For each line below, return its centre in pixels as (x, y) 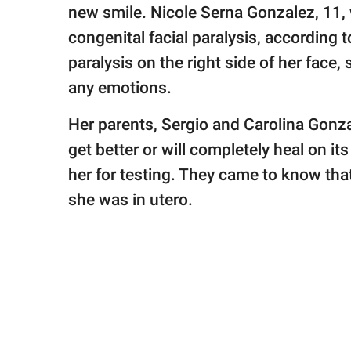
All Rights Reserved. (70, 70)
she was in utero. (130, 200)
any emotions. (122, 88)
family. (42, 17)
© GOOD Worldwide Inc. (78, 55)
